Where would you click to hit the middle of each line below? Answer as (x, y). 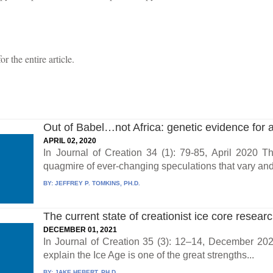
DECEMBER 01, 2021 (80, 229)
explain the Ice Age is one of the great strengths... (149, 255)
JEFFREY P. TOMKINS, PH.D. (98, 183)
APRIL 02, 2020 (70, 140)
